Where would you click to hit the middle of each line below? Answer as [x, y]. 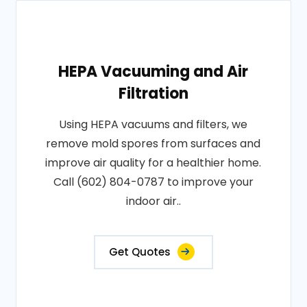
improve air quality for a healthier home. [153, 163]
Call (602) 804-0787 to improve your [153, 182]
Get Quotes [139, 252]
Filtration [153, 94]
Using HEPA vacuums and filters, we [153, 124]
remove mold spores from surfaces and [153, 144]
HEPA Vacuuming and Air [153, 72]
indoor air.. [153, 201]
